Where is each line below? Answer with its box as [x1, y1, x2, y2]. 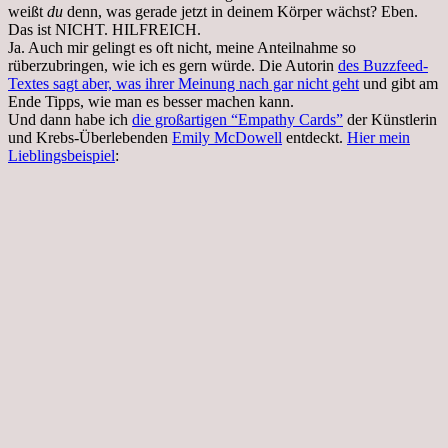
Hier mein [347, 128, 410, 146]
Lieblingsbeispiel [8, 146, 115, 164]
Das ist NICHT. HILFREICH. [8, 20, 201, 38]
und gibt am [359, 74, 438, 92]
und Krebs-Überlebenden [8, 128, 172, 146]
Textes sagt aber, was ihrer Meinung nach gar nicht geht [8, 74, 359, 92]
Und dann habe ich [8, 110, 132, 128]
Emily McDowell [172, 128, 282, 146]
